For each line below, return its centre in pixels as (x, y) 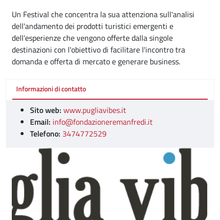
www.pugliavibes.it (95, 110)
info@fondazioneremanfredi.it (103, 122)
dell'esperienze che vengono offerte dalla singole (92, 38)
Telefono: (45, 133)
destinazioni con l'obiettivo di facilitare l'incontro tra (98, 50)
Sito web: (46, 110)
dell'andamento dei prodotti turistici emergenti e (93, 26)
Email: (40, 122)
